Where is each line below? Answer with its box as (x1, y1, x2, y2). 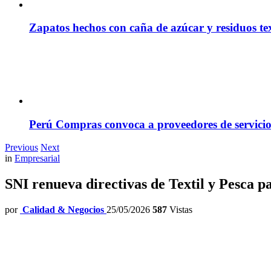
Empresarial (15, 153, 60, 164)
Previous (5, 142, 38, 153)
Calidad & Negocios (22, 204, 104, 215)
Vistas (167, 204, 192, 215)
